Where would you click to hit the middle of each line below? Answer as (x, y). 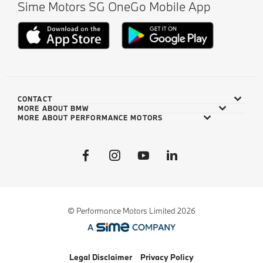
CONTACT (35, 99)
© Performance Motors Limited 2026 (131, 211)
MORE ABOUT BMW (53, 109)
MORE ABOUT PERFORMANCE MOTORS (90, 118)
